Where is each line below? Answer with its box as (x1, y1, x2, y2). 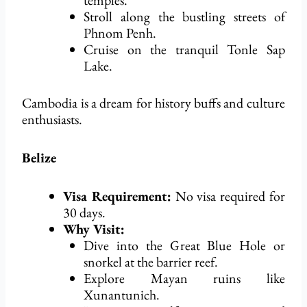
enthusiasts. (22, 110, 83, 129)
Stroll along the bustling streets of (84, 8, 285, 26)
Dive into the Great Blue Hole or (84, 236, 285, 255)
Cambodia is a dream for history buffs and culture (22, 94, 285, 112)
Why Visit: (63, 220, 125, 238)
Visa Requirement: (63, 187, 172, 206)
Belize (22, 149, 57, 167)
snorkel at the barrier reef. (84, 253, 219, 271)
